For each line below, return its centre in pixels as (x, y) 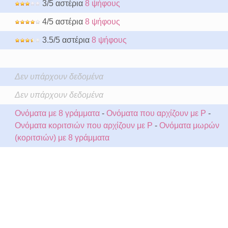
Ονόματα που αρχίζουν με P (156, 113)
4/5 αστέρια (62, 22)
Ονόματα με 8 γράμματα (57, 113)
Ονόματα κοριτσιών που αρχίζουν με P (83, 125)
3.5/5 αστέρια (66, 40)
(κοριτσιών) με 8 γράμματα (62, 138)
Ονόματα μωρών (189, 125)
